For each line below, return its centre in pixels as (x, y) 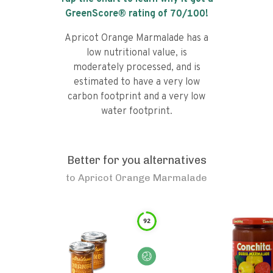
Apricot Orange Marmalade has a (136, 38)
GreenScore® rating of (117, 14)
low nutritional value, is (136, 53)
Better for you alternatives (136, 160)
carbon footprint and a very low (136, 97)
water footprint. (136, 112)
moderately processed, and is (136, 68)
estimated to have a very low (136, 82)
